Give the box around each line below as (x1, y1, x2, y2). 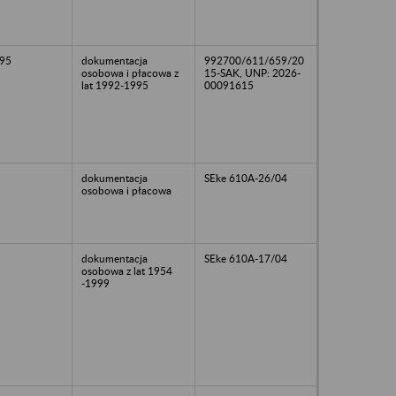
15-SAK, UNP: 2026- (204, 65, 301, 80)
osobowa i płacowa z (81, 65, 179, 80)
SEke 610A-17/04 (204, 251, 287, 265)
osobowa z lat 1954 (81, 263, 172, 278)
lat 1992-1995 (81, 78, 148, 92)
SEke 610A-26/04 (204, 171, 287, 185)
